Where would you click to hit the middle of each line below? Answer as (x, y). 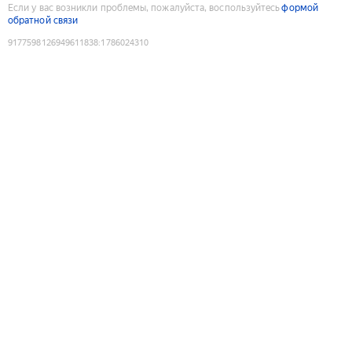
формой (300, 7)
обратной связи (43, 20)
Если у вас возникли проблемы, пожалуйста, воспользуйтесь (144, 7)
